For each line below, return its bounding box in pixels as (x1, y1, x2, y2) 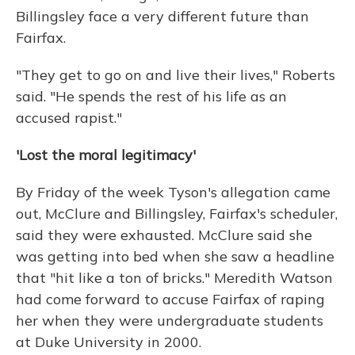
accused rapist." (16, 109, 122, 127)
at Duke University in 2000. (16, 333, 201, 351)
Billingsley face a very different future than (16, 7, 309, 25)
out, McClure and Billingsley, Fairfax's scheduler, (16, 204, 338, 223)
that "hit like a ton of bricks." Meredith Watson (16, 269, 333, 287)
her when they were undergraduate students (16, 311, 323, 330)
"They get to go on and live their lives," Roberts (16, 66, 335, 84)
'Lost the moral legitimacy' (16, 146, 196, 164)
